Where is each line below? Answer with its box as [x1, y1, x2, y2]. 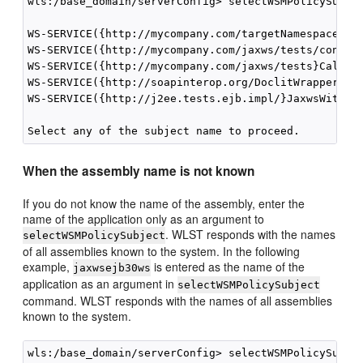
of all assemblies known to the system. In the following [23, 243, 301, 259]
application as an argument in [23, 275, 178, 292]
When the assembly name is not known [23, 162, 255, 180]
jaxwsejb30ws [73, 262, 152, 274]
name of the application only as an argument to [23, 211, 265, 227]
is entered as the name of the [151, 258, 305, 275]
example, [23, 258, 74, 275]
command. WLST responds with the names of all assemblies [23, 293, 333, 309]
